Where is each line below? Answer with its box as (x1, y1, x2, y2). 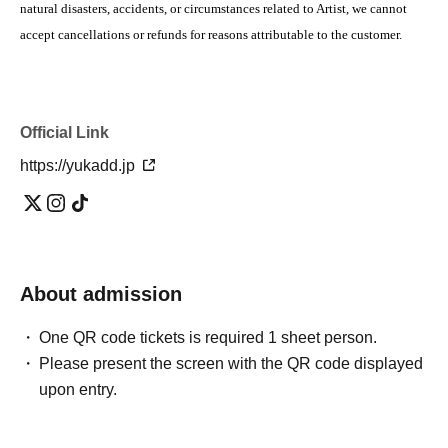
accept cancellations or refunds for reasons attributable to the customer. (20, 27, 402, 43)
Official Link (20, 124, 109, 142)
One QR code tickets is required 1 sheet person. (39, 329, 378, 347)
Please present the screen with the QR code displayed (39, 355, 424, 373)
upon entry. (39, 381, 118, 399)
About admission (20, 283, 182, 306)
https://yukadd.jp (20, 157, 139, 175)
